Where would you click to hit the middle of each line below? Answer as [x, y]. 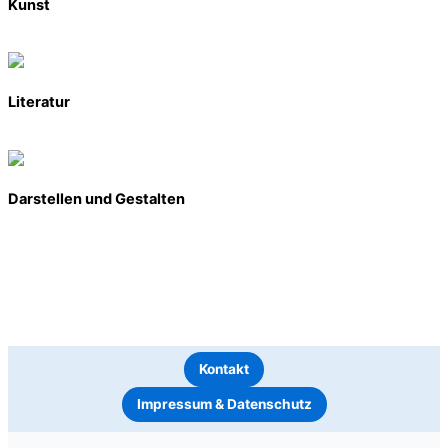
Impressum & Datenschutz [224, 403]
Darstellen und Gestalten [96, 199]
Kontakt [224, 368]
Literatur [39, 101]
